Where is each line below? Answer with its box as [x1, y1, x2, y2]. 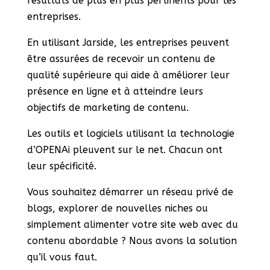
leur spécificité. [27, 160, 96, 172]
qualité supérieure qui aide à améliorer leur [27, 69, 230, 81]
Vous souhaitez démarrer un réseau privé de [27, 186, 233, 198]
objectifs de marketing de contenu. [27, 102, 189, 114]
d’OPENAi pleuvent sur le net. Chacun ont [27, 144, 222, 156]
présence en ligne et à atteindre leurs [27, 86, 203, 98]
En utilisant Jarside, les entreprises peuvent [27, 37, 229, 49]
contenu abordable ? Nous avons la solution [27, 235, 237, 247]
